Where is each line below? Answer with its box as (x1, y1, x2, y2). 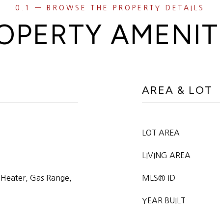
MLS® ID (142, 174, 175, 182)
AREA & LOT (142, 83, 213, 97)
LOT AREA (142, 129, 180, 137)
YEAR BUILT (142, 196, 186, 204)
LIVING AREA (142, 151, 191, 159)
